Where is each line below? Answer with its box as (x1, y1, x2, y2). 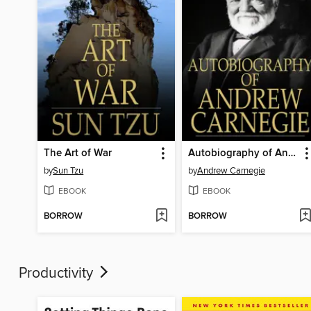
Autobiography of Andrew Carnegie (287, 146, 296, 160)
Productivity (19, 264, 96, 283)
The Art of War (44, 146, 112, 160)
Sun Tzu (53, 165, 84, 176)
